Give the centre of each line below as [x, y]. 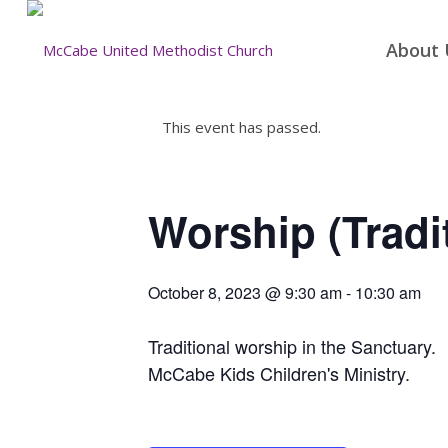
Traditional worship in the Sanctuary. [292, 346]
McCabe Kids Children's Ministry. [279, 373]
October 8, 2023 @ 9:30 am [245, 292]
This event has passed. [241, 127]
